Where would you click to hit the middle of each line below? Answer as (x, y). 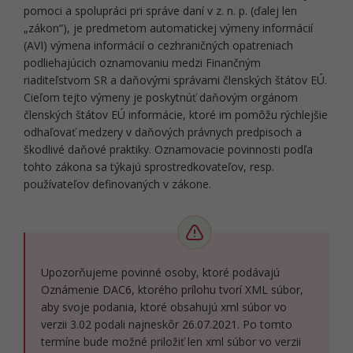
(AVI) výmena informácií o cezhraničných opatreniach (158, 45)
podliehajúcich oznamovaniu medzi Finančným (142, 63)
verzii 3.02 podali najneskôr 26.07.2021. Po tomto (167, 324)
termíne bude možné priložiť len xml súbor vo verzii (171, 342)
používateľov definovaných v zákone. (117, 184)
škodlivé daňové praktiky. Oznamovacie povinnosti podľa (168, 149)
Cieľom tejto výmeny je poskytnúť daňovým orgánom (161, 97)
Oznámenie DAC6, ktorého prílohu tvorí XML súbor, (172, 290)
